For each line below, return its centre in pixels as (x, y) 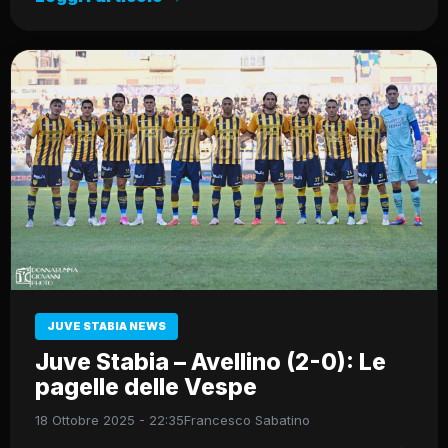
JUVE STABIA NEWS (106, 325)
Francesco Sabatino (247, 419)
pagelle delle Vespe (146, 386)
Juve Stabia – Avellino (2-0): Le (210, 361)
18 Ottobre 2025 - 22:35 (109, 419)
